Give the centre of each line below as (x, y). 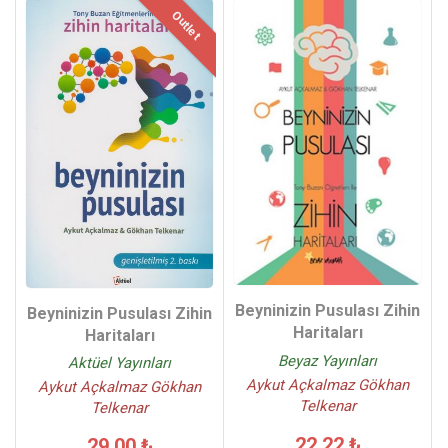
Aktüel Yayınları (119, 363)
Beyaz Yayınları (327, 361)
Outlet (186, 25)
